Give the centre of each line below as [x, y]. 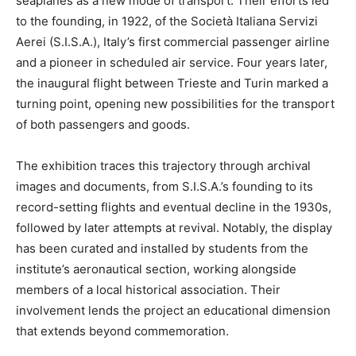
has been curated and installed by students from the [162, 248]
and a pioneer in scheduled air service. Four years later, [172, 62]
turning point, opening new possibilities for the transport [175, 103]
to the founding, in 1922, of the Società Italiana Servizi [167, 21]
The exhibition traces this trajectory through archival [163, 165]
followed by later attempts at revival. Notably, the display [174, 227]
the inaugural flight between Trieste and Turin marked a [172, 83]
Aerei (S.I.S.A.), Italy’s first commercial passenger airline [173, 41]
